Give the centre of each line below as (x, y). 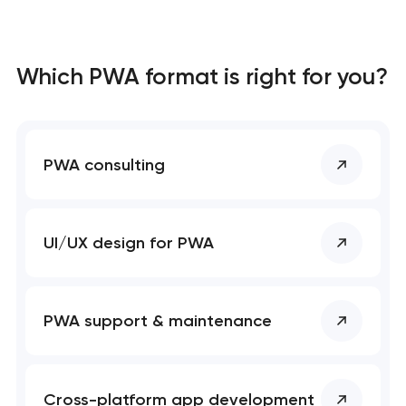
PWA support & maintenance (158, 321)
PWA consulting (105, 164)
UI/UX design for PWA (129, 242)
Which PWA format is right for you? (202, 76)
